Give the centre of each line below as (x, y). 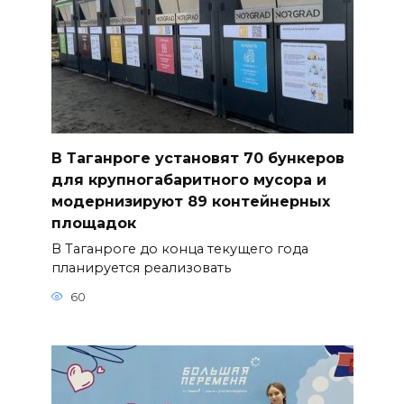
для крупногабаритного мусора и (188, 179)
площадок (93, 223)
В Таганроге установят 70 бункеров (197, 158)
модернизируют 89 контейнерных (190, 201)
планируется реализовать (141, 268)
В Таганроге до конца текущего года (179, 249)
